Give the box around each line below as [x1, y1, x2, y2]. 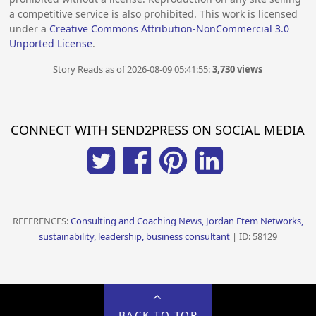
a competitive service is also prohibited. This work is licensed [9, 6, 298, 20]
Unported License [9, 36, 93, 50]
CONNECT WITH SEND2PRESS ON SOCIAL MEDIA [11, 121, 305, 138]
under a [9, 21, 50, 35]
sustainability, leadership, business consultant [38, 230, 230, 243]
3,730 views [212, 63, 263, 76]
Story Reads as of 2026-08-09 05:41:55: [53, 63, 213, 76]
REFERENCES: [12, 214, 71, 228]
